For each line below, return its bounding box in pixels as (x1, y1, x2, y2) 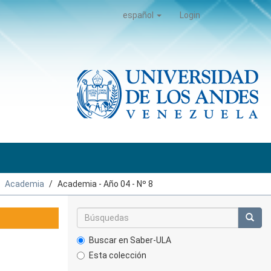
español (123, 10, 155, 20)
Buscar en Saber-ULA (89, 235, 171, 245)
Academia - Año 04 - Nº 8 (57, 179, 153, 189)
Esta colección (89, 250, 146, 260)
